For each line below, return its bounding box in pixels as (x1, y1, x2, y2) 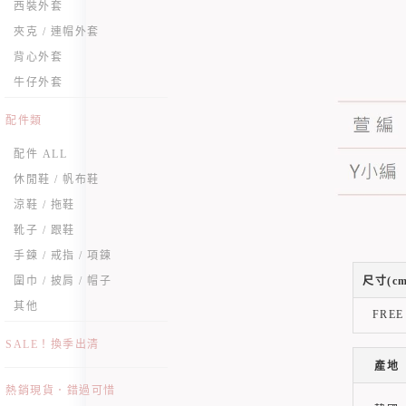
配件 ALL (14, 148, 67, 160)
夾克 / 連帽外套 (14, 25, 100, 38)
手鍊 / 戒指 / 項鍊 (14, 249, 111, 262)
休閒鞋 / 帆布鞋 (14, 173, 100, 186)
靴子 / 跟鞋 (14, 224, 75, 237)
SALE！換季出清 (5, 338, 100, 351)
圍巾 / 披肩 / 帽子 (14, 275, 111, 287)
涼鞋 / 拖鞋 (14, 198, 75, 211)
